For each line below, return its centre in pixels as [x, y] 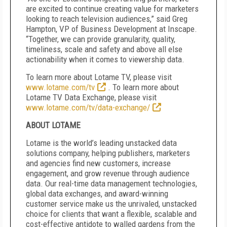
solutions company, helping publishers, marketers [108, 153]
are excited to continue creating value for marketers [112, 9]
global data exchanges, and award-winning [97, 194]
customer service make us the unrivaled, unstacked [111, 204]
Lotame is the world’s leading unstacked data [101, 143]
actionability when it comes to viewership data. [105, 59]
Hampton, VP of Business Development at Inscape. [111, 29]
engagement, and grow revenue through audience [108, 173]
